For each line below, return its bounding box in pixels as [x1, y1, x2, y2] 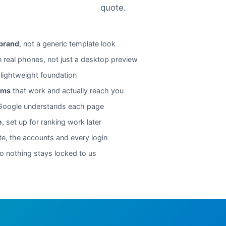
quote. [100, 2, 126, 13]
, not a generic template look [19, 39, 116, 48]
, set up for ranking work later [2, 117, 101, 126]
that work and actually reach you [11, 86, 124, 95]
